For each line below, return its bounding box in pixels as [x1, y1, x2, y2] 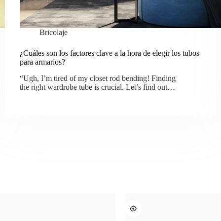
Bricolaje [39, 28, 68, 37]
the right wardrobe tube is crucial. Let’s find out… [20, 82, 175, 91]
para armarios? [20, 58, 65, 66]
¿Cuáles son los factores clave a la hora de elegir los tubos [20, 49, 199, 57]
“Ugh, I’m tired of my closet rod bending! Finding [20, 74, 176, 82]
